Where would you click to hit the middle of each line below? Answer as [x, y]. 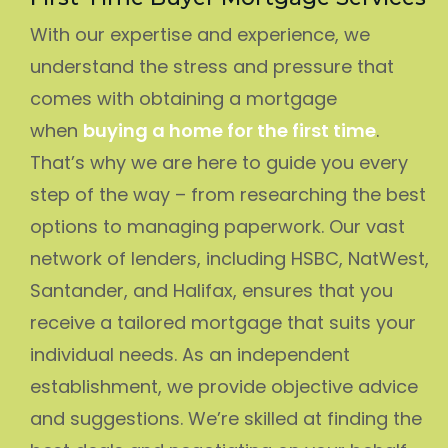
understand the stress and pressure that [212, 66]
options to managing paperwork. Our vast [217, 226]
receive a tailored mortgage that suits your [223, 322]
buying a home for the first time [229, 130]
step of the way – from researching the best [228, 194]
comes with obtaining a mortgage [183, 98]
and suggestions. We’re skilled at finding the [226, 418]
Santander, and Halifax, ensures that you [211, 290]
